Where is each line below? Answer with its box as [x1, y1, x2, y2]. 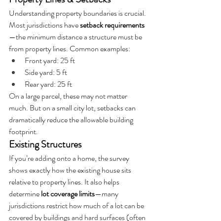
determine [9, 187, 41, 199]
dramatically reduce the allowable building [9, 113, 135, 125]
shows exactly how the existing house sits [9, 164, 133, 176]
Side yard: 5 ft [25, 66, 67, 78]
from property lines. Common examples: [9, 42, 130, 54]
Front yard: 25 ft [25, 54, 75, 66]
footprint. [9, 125, 38, 137]
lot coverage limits [41, 187, 95, 199]
